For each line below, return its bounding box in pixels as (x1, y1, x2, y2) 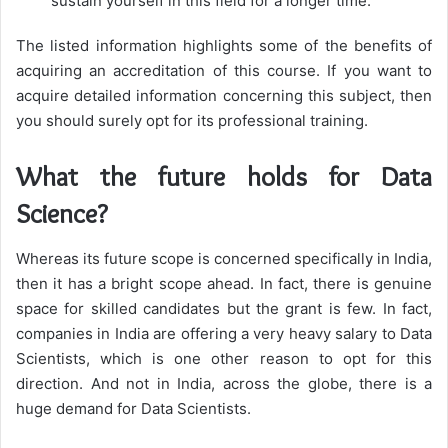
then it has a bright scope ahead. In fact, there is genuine (16, 273, 432, 293)
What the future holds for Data (16, 160, 432, 193)
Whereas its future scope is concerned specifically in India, (16, 248, 432, 268)
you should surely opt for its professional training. (16, 111, 368, 130)
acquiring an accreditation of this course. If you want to (16, 61, 432, 80)
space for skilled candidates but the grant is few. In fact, (16, 298, 432, 318)
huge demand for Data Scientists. (16, 398, 251, 418)
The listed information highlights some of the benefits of (16, 36, 432, 55)
